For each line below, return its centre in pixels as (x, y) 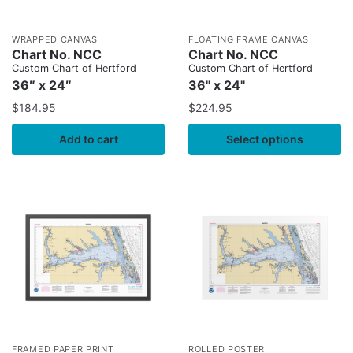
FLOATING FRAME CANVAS (249, 40)
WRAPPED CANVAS (55, 40)
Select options (265, 139)
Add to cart (88, 139)
